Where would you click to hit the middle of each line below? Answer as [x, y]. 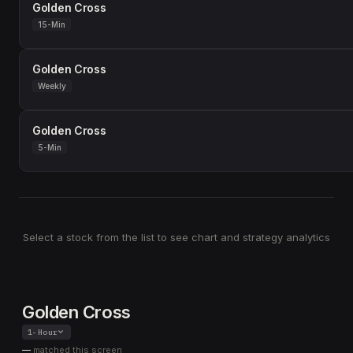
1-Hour [43, 332]
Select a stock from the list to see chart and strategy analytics [176, 237]
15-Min [52, 24]
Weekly [52, 86]
